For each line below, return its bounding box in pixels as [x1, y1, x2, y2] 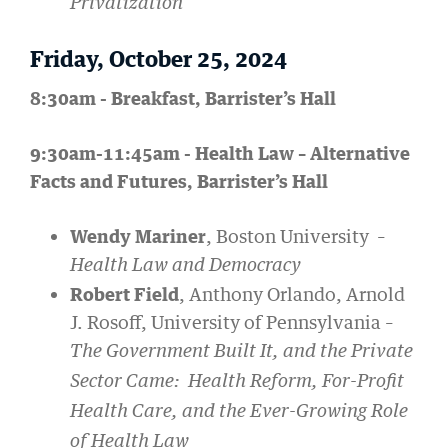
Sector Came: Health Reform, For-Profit [70, 373, 404, 392]
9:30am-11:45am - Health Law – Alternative [30, 142, 410, 165]
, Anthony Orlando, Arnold [179, 283, 405, 306]
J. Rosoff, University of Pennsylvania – [70, 311, 394, 334]
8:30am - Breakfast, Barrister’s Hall [30, 87, 340, 110]
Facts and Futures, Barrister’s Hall [30, 170, 332, 193]
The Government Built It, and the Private [70, 343, 413, 362]
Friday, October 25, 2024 [30, 44, 287, 73]
